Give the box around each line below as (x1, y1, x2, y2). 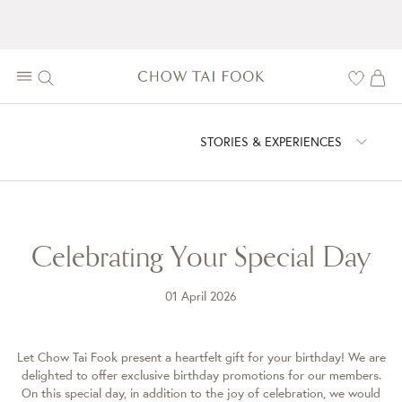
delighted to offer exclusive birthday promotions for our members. (21, 367, 381, 383)
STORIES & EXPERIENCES (199, 133, 342, 150)
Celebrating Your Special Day (31, 238, 371, 274)
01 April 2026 (165, 288, 237, 304)
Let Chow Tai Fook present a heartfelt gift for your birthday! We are (16, 349, 386, 365)
